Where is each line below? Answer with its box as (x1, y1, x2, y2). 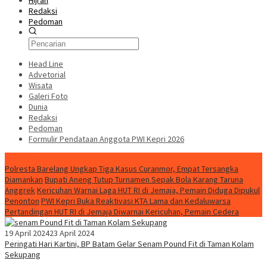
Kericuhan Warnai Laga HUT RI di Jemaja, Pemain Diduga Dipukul (37, 185, 260, 195)
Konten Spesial (5, 153, 58, 163)
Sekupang (5, 249, 41, 260)
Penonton (5, 195, 39, 206)
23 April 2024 (49, 228, 94, 238)
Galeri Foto (29, 91, 68, 101)
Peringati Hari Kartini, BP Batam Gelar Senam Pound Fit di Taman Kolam (5, 238, 254, 249)
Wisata (29, 80, 52, 91)
